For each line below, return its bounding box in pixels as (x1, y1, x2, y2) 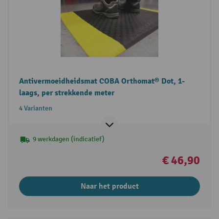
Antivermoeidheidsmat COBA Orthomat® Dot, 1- (19, 76, 185, 86)
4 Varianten (19, 104, 52, 112)
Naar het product (80, 181, 139, 191)
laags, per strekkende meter (19, 88, 114, 98)
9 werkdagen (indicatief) (32, 134, 105, 143)
